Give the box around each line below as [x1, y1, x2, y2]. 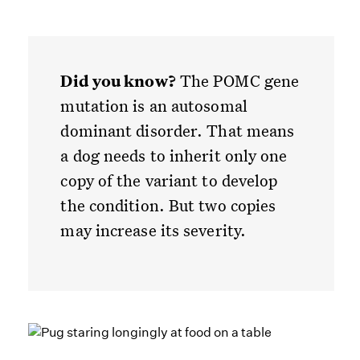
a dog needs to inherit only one [60, 145, 288, 166]
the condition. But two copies [60, 194, 276, 216]
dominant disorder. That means [60, 120, 295, 141]
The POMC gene [175, 70, 300, 92]
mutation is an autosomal [60, 95, 247, 117]
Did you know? [60, 70, 176, 92]
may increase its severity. [60, 219, 247, 241]
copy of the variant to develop [60, 170, 278, 191]
